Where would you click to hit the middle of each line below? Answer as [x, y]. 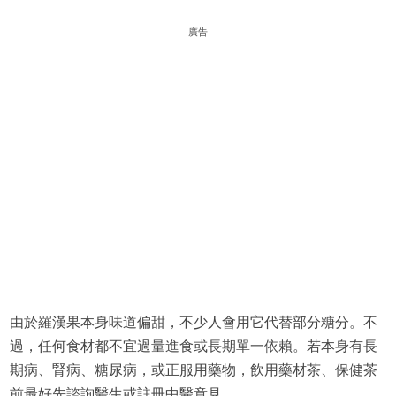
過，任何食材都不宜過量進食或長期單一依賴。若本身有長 [193, 346]
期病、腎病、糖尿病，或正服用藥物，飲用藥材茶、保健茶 [193, 370]
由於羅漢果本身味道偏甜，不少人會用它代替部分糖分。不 [193, 323]
